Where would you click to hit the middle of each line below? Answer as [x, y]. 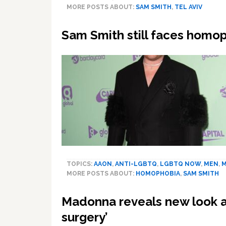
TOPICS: [80, 164]
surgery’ [85, 217]
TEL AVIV [188, 7]
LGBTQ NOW [180, 164]
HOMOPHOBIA [158, 174]
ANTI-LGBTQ [136, 164]
